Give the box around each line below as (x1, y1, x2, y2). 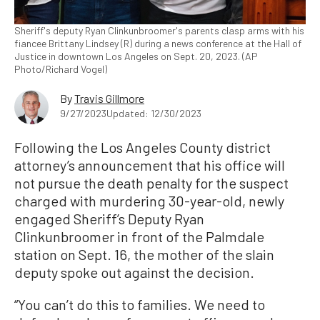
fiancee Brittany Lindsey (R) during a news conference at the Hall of (14, 36, 301, 49)
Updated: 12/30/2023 (106, 106, 201, 119)
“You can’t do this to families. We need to (14, 295, 265, 313)
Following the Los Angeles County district (14, 138, 271, 156)
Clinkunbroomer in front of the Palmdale (14, 227, 264, 245)
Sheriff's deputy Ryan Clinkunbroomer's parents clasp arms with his (14, 24, 304, 36)
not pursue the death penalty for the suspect (14, 174, 289, 191)
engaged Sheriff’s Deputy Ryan (14, 209, 204, 227)
